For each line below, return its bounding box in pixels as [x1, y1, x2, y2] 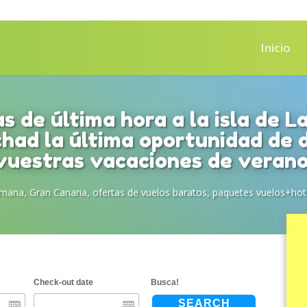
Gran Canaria [29, 186, 87, 199]
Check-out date [33, 278, 93, 288]
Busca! [151, 278, 180, 288]
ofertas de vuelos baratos [93, 186, 207, 199]
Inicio [260, 40, 291, 56]
